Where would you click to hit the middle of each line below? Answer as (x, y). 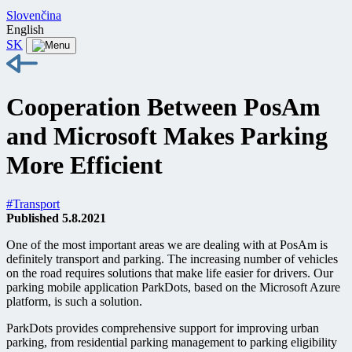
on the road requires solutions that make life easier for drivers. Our (170, 273)
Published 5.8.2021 (56, 218)
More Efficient (84, 165)
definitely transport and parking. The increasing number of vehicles (172, 258)
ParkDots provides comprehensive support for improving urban (163, 328)
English (25, 29)
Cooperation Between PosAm (163, 107)
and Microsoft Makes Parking (167, 136)
